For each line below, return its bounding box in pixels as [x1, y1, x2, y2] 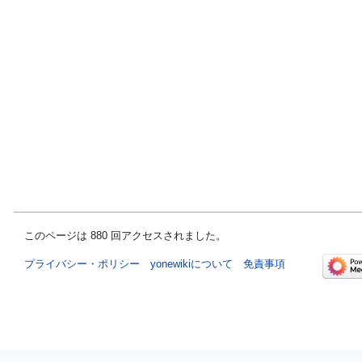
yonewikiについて [149, 257, 233, 270]
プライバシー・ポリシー [23, 257, 140, 270]
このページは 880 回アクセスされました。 [23, 229, 226, 242]
